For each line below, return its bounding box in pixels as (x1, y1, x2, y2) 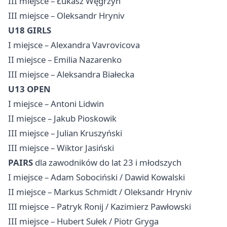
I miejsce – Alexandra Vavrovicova (8, 39, 140, 51)
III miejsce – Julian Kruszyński (8, 127, 122, 139)
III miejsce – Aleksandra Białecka (8, 68, 134, 80)
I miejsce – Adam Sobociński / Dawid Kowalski (8, 171, 185, 183)
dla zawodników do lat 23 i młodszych (33, 156, 181, 168)
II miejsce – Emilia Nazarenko (8, 53, 122, 65)
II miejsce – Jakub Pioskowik (8, 112, 117, 124)
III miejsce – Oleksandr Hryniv (8, 9, 125, 21)
